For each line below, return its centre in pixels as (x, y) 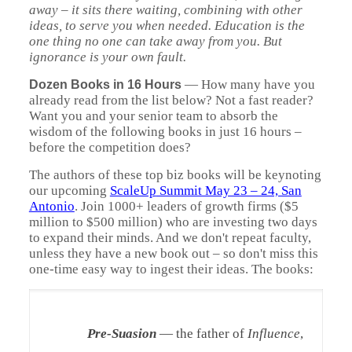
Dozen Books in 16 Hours (105, 84)
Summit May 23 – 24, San (229, 191)
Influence (274, 334)
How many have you (258, 84)
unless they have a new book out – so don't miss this (173, 253)
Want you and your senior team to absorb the (153, 116)
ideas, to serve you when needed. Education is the (167, 26)
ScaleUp (133, 191)
